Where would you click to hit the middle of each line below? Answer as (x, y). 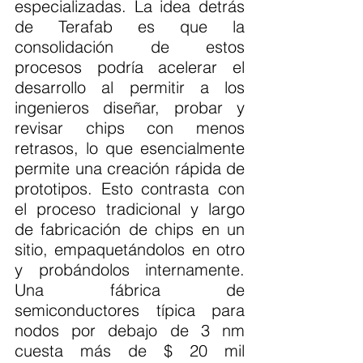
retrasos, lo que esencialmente (130, 147)
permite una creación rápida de (130, 168)
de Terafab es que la (130, 26)
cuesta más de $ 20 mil (130, 350)
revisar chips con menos (130, 127)
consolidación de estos (130, 46)
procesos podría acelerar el (130, 66)
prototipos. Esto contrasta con (130, 188)
